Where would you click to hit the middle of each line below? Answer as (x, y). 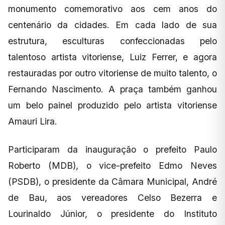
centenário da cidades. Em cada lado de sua (113, 25)
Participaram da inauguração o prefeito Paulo (113, 150)
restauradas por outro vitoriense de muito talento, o (113, 73)
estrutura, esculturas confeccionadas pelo (113, 41)
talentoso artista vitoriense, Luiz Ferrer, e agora (113, 57)
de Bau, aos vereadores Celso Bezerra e (113, 198)
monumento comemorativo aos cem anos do (113, 9)
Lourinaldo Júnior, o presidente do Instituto (113, 214)
